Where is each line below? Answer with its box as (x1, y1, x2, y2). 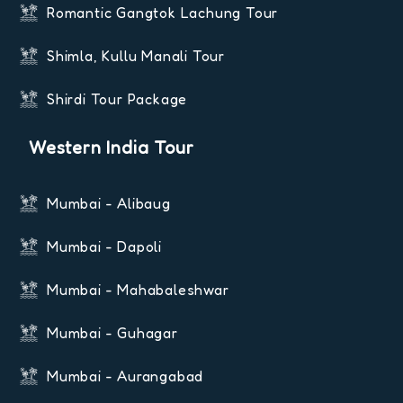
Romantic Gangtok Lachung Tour (47, 4, 279, 22)
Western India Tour (29, 137, 194, 159)
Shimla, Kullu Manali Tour (47, 47, 225, 66)
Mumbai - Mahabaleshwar (47, 281, 229, 300)
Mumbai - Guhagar (47, 324, 178, 343)
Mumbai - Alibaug (47, 194, 171, 213)
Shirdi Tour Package (47, 90, 188, 109)
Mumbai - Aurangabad (47, 367, 204, 386)
